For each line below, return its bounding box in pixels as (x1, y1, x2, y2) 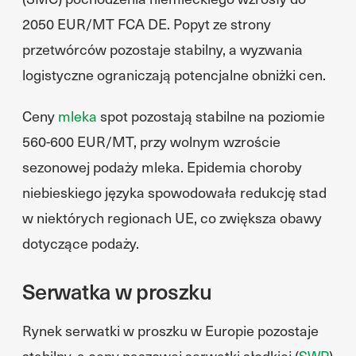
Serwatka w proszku (22, 276, 212, 305)
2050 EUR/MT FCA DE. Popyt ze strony (22, 14, 271, 33)
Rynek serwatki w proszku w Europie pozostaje (22, 320, 319, 340)
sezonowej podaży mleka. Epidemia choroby (22, 157, 302, 176)
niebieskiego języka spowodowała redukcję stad (22, 182, 327, 202)
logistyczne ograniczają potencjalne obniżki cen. (22, 64, 326, 84)
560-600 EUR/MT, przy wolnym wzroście (22, 131, 281, 151)
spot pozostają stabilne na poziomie (97, 106, 325, 126)
